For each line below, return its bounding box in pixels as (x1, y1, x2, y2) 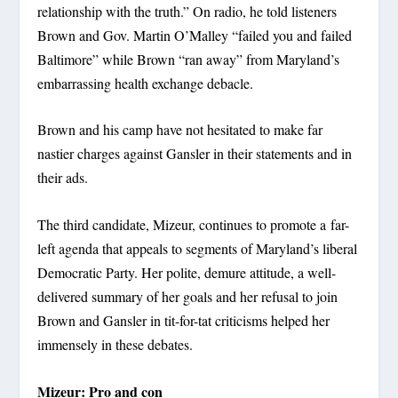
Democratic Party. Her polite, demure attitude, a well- (37, 263, 337, 283)
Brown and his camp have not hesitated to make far (37, 120, 323, 139)
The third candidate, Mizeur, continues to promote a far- (37, 215, 350, 235)
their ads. (37, 168, 89, 187)
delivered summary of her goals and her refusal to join (37, 287, 338, 306)
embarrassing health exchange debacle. (37, 73, 254, 92)
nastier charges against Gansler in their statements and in (37, 144, 353, 163)
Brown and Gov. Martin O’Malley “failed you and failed (37, 25, 353, 44)
